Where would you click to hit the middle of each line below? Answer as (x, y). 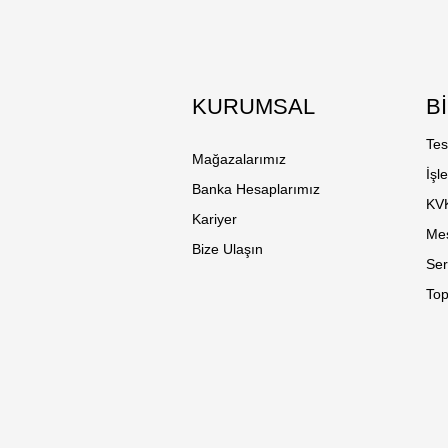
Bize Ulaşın (227, 248)
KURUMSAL (253, 106)
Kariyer (214, 218)
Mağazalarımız (239, 158)
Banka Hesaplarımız (256, 188)
